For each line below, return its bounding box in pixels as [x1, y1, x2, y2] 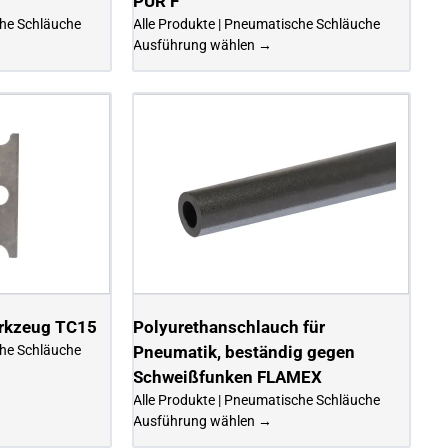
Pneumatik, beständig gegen [133, 341, 356, 362]
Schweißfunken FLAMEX [133, 366, 323, 387]
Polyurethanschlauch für [133, 316, 326, 337]
